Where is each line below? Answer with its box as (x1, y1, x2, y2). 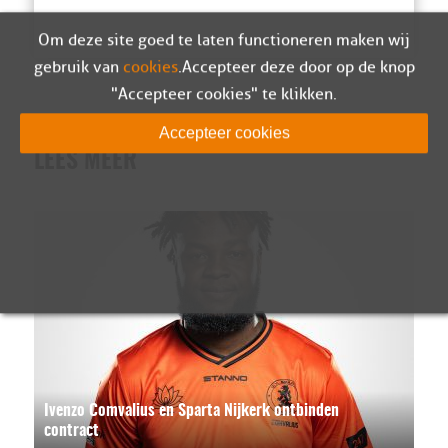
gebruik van (33, 57, 123, 78)
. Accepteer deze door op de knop (177, 57, 415, 78)
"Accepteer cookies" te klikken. (111, 84, 337, 105)
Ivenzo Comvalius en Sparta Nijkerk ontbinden (43, 403, 339, 420)
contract (43, 423, 99, 440)
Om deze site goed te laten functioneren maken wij (38, 30, 410, 51)
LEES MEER (33, 150, 137, 175)
